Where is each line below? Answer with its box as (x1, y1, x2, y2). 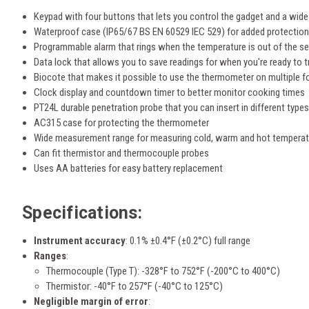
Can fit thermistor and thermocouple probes (34, 147, 210, 160)
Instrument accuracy (34, 235, 126, 248)
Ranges (34, 250, 67, 263)
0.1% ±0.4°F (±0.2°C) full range (128, 235, 251, 248)
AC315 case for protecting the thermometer (34, 117, 210, 130)
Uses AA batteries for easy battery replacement (34, 162, 223, 175)
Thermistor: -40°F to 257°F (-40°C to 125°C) (46, 280, 223, 293)
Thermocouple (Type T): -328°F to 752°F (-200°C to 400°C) (46, 265, 281, 278)
